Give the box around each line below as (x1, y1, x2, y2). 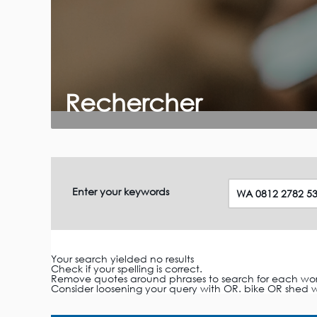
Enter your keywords (72, 185, 169, 197)
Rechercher (65, 88, 202, 117)
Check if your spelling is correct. (51, 263, 202, 275)
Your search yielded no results (51, 253, 194, 265)
